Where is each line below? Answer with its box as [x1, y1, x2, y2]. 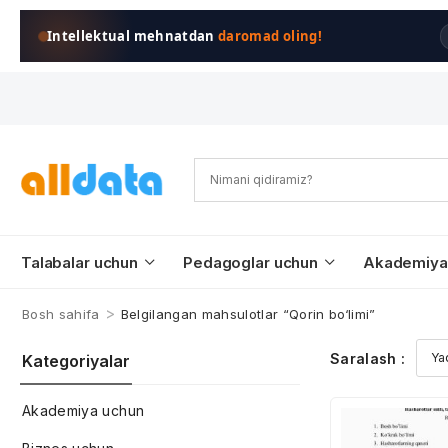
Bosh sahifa [22, 306, 100, 322]
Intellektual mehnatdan [47, 27, 219, 45]
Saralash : [330, 349, 406, 367]
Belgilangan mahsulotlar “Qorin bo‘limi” [120, 306, 376, 322]
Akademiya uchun [22, 402, 145, 419]
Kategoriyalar [22, 351, 130, 371]
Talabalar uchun [21, 253, 139, 272]
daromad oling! [218, 27, 322, 45]
